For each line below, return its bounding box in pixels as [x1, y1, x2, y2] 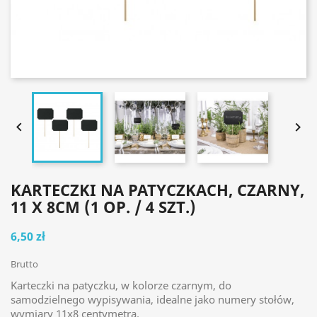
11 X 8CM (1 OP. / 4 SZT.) [11, 196, 196, 217]
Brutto [11, 258, 38, 270]
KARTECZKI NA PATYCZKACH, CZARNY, [11, 179, 304, 200]
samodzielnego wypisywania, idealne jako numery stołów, [11, 292, 294, 306]
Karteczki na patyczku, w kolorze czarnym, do [11, 278, 231, 292]
